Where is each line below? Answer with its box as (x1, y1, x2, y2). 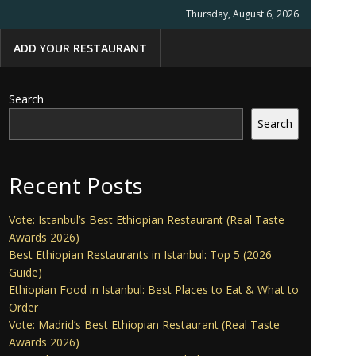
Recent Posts (9, 171, 143, 200)
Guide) (9, 264, 42, 280)
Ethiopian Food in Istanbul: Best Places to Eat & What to (9, 281, 299, 297)
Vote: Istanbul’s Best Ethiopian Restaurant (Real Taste (9, 211, 284, 227)
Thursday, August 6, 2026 (186, 7, 299, 21)
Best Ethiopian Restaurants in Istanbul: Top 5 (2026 (9, 246, 272, 262)
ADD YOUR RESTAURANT (14, 41, 147, 56)
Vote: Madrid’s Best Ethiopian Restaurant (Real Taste (9, 316, 280, 332)
